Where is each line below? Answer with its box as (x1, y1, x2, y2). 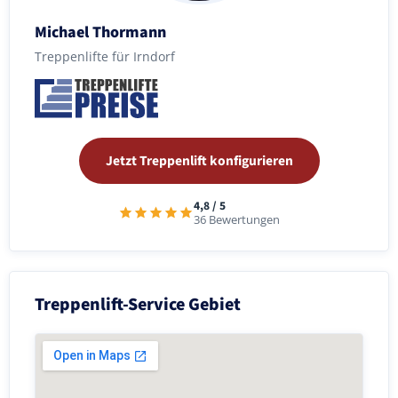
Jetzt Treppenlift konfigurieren (105, 150, 293, 171)
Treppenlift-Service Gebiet (35, 291, 241, 317)
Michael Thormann (35, 20, 166, 44)
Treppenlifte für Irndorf (35, 47, 175, 65)
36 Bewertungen (194, 211, 280, 227)
